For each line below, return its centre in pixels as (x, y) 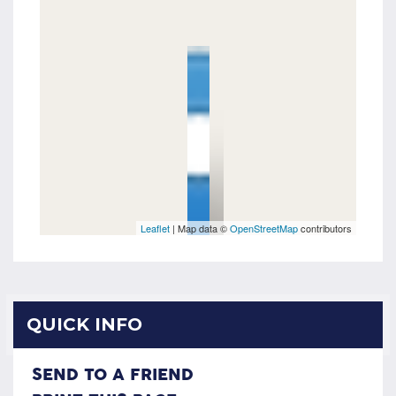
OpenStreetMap (264, 228)
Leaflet (155, 228)
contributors (325, 228)
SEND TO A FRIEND (112, 376)
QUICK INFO (84, 325)
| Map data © (200, 228)
